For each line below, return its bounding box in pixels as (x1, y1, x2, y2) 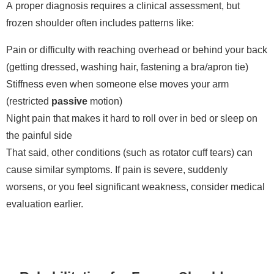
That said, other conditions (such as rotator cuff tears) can (6, 147, 253, 158)
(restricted (6, 96, 51, 106)
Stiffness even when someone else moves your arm (6, 79, 229, 89)
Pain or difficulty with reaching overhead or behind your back (6, 45, 267, 55)
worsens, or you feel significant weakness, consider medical (6, 182, 265, 192)
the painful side (6, 130, 72, 141)
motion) (87, 96, 122, 106)
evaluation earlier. (6, 199, 83, 209)
